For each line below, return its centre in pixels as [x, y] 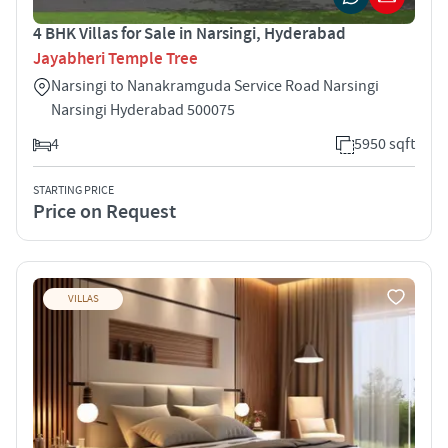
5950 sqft [384, 143]
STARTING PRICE [73, 190]
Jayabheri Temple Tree [115, 58]
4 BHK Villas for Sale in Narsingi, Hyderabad [189, 33]
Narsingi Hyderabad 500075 [143, 109]
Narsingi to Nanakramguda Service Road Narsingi [215, 85]
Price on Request [104, 211]
